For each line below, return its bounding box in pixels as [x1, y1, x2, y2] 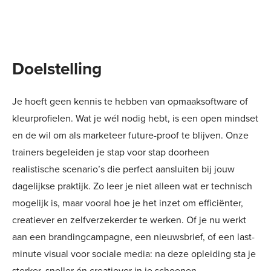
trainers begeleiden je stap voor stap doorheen [12, 145, 209, 159]
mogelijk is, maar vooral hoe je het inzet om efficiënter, [12, 196, 243, 210]
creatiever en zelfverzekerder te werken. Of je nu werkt [12, 213, 246, 227]
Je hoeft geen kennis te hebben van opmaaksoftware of [12, 94, 248, 108]
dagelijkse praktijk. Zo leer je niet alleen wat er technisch [12, 179, 252, 193]
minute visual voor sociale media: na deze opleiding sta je [12, 247, 256, 261]
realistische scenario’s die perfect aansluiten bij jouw [12, 162, 235, 176]
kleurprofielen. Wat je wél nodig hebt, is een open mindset [12, 111, 258, 125]
